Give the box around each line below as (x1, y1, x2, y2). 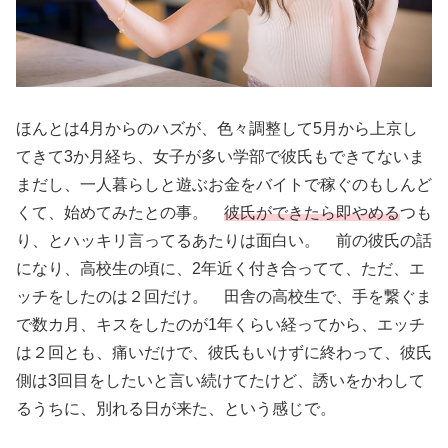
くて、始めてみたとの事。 (16, 204, 224, 222)
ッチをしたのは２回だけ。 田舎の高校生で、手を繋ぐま (16, 288, 432, 306)
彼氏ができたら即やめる (224, 204, 400, 222)
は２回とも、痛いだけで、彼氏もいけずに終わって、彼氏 (16, 344, 432, 362)
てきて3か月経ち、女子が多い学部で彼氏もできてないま (16, 148, 425, 166)
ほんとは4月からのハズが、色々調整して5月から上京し (16, 120, 418, 138)
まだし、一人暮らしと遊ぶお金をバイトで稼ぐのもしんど (16, 176, 432, 194)
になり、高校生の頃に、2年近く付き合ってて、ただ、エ (16, 260, 425, 278)
